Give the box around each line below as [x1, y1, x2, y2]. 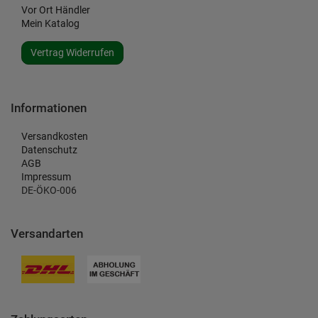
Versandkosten [21, 131, 88, 142]
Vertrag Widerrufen [31, 47, 114, 58]
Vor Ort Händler [21, 4, 90, 16]
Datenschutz [21, 144, 77, 155]
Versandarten [11, 226, 83, 241]
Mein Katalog [21, 18, 79, 29]
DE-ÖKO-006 [21, 185, 77, 196]
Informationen [11, 101, 87, 115]
